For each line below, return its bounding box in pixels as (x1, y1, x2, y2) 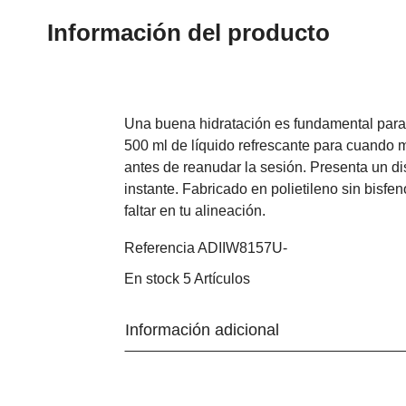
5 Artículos (183, 271, 250, 286)
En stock (124, 271, 179, 286)
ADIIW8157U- (198, 240, 287, 256)
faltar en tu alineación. (124, 203, 266, 218)
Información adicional (125, 321, 279, 339)
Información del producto (47, 19, 330, 46)
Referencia (124, 240, 195, 256)
